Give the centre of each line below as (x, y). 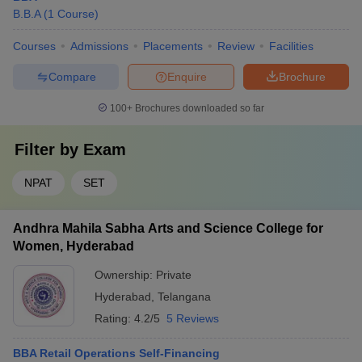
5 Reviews (193, 318)
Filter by (49, 149)
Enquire (187, 76)
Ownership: (125, 275)
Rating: (114, 318)
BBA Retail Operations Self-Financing (116, 353)
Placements (173, 46)
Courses (34, 46)
